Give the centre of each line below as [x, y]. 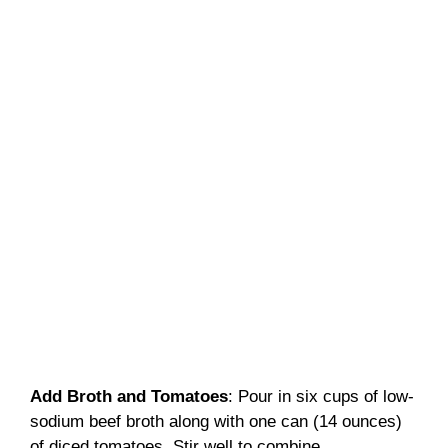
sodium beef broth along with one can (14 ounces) [216, 422]
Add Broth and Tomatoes [129, 397]
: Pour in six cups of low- [321, 397]
